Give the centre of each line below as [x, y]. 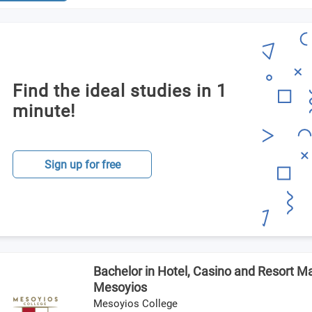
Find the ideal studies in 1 [120, 91]
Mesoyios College [135, 304]
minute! [44, 111]
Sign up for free [82, 164]
